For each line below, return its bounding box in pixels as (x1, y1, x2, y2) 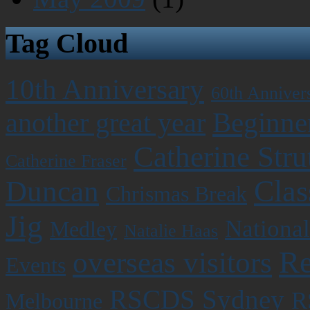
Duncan (6, 174, 99, 208)
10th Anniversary (6, 73, 204, 105)
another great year (6, 107, 206, 138)
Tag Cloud (6, 28, 128, 60)
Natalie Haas (124, 220, 218, 241)
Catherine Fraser (6, 150, 127, 171)
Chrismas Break (106, 181, 247, 206)
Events (6, 253, 66, 277)
